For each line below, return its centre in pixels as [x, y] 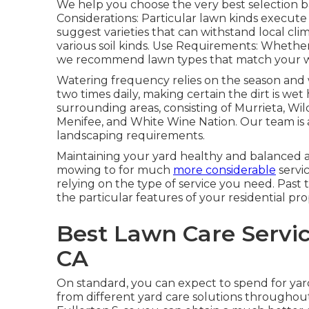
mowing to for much [115, 170]
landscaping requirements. [131, 136]
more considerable [225, 170]
